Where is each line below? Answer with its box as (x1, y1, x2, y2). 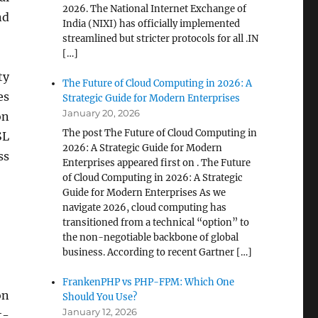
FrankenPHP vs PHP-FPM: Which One (62, 276, 235, 288)
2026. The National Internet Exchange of (62, 3, 247, 15)
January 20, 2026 (62, 107, 141, 119)
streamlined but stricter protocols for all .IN (62, 33, 259, 45)
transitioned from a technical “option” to (62, 216, 250, 229)
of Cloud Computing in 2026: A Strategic (62, 172, 243, 184)
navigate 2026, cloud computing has (62, 202, 227, 214)
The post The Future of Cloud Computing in (62, 127, 258, 139)
